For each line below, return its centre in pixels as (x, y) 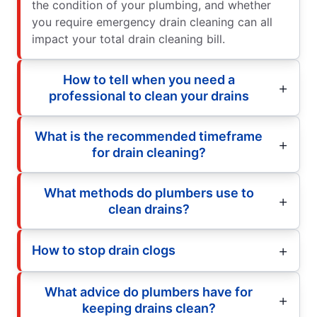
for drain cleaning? (149, 152)
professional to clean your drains (149, 96)
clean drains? (149, 209)
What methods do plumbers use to (149, 192)
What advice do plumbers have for (149, 292)
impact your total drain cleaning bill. (128, 39)
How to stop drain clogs (104, 250)
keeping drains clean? (149, 308)
